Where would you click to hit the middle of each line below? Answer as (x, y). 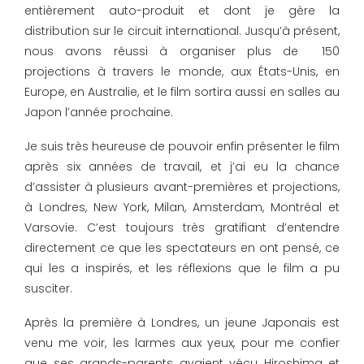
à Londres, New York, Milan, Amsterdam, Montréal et (182, 208)
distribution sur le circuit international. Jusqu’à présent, (182, 31)
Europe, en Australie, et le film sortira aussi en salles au (182, 92)
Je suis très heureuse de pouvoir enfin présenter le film (182, 147)
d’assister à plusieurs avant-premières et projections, (182, 187)
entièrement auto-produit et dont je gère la (182, 11)
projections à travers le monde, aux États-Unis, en (182, 72)
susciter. (48, 289)
